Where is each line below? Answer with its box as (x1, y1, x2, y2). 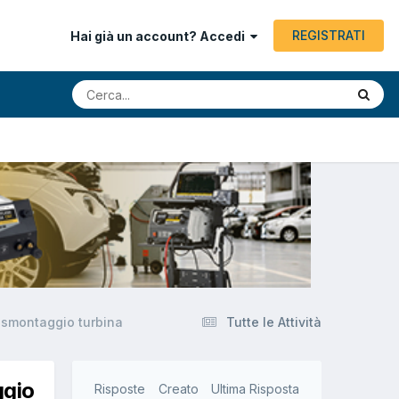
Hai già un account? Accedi (70, 28, 250, 45)
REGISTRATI (292, 28, 365, 43)
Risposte (94, 381, 145, 397)
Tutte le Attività (226, 314, 322, 330)
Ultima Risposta (211, 381, 299, 397)
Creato (158, 381, 199, 397)
